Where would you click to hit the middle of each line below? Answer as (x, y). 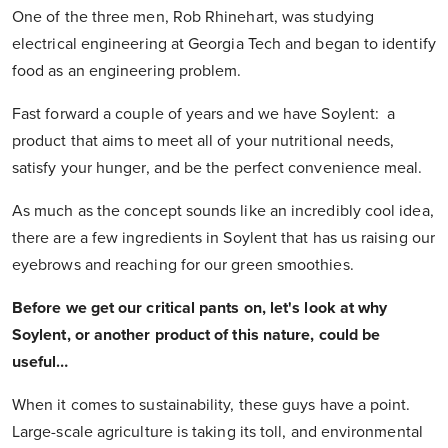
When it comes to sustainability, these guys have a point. (211, 405)
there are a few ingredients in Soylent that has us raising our (223, 238)
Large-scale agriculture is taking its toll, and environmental (217, 432)
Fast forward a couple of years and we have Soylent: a (204, 114)
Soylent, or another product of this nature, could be (196, 335)
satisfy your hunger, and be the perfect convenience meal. (217, 168)
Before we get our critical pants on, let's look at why (200, 308)
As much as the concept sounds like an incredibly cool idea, (223, 211)
